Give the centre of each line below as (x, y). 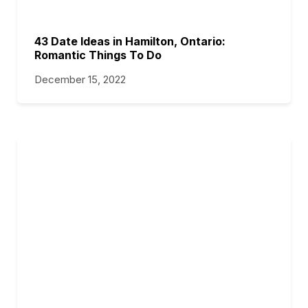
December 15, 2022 (80, 79)
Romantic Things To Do (98, 55)
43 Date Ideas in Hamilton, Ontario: (130, 41)
